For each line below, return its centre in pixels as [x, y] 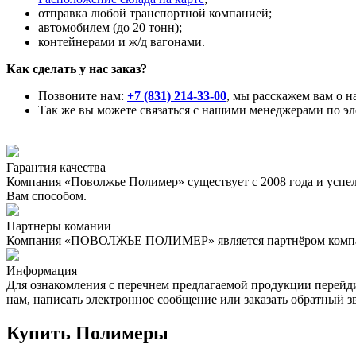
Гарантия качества [56, 167]
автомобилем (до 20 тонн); [110, 27]
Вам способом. [46, 195]
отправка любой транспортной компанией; [155, 13]
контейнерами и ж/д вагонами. [122, 41]
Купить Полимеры [87, 333]
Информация [42, 270]
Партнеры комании [59, 226]
